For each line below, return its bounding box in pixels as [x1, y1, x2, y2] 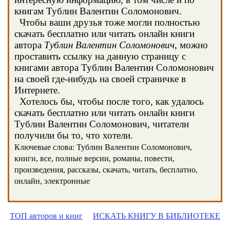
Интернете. [14, 85, 60, 95]
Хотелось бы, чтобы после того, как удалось [14, 96, 204, 107]
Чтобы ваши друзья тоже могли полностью [14, 17, 200, 28]
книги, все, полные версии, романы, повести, [14, 154, 175, 163]
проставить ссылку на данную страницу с [14, 51, 186, 62]
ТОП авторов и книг [10, 212, 83, 220]
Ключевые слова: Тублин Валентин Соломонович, [14, 143, 192, 151]
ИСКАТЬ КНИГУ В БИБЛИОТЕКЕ [93, 212, 220, 220]
